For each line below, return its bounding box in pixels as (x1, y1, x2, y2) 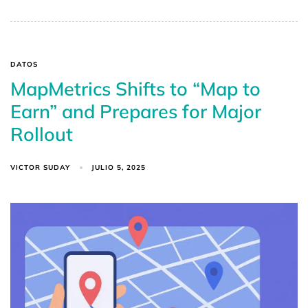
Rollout (10, 122, 73, 146)
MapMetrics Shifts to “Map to (10, 76, 261, 100)
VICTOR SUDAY (10, 162, 70, 172)
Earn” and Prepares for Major (10, 99, 261, 123)
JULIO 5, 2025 (91, 163, 146, 173)
